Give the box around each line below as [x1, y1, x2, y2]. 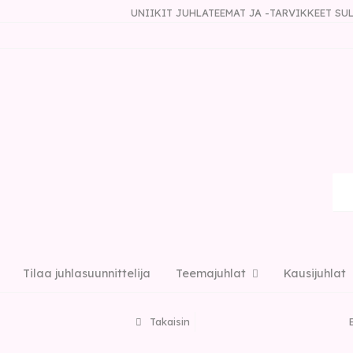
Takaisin [147, 315, 190, 328]
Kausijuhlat [284, 266, 346, 281]
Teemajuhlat [176, 266, 246, 281]
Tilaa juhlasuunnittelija [23, 266, 150, 281]
